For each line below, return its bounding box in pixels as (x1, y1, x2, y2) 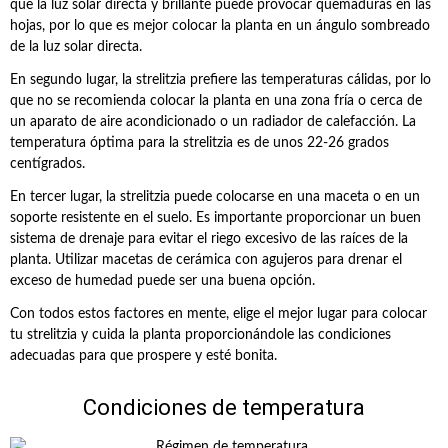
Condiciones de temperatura (83, 395, 365, 420)
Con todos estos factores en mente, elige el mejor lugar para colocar (10, 307, 427, 321)
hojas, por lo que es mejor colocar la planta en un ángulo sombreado (10, 19, 430, 33)
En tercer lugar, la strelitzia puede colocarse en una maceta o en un (10, 190, 420, 204)
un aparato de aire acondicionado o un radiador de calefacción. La (10, 115, 416, 129)
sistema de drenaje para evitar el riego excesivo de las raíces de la (10, 232, 408, 246)
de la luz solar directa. (10, 40, 142, 54)
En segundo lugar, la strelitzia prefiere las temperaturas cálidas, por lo (10, 73, 431, 87)
